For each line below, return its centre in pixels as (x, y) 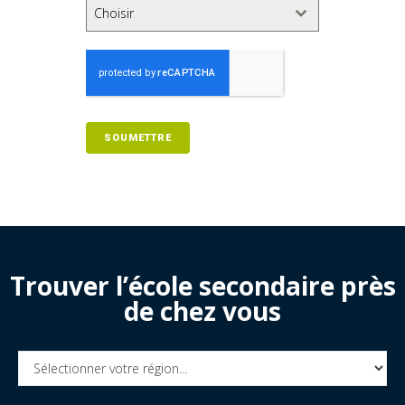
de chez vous (202, 311)
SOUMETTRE (138, 138)
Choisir (114, 13)
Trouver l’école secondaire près (202, 286)
